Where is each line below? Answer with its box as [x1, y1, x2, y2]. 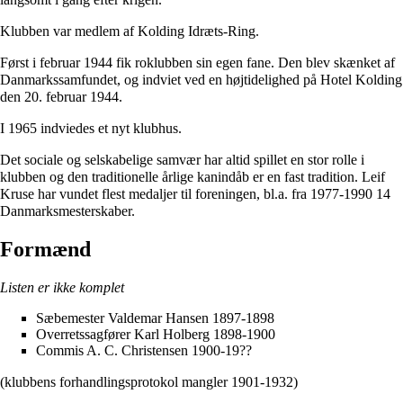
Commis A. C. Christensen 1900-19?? [36, 343, 252, 359]
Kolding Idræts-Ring [138, 22, 255, 39]
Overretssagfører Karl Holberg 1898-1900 [36, 327, 275, 343]
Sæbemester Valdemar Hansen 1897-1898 [36, 310, 274, 327]
